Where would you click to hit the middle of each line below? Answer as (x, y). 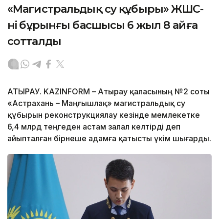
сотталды (34, 41)
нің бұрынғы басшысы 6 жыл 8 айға (102, 25)
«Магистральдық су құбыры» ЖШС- (106, 9)
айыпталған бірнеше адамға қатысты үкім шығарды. (109, 138)
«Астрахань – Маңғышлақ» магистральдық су (96, 103)
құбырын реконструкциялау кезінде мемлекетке (104, 115)
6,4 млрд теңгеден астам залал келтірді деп (94, 126)
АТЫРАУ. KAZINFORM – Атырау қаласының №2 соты (109, 91)
